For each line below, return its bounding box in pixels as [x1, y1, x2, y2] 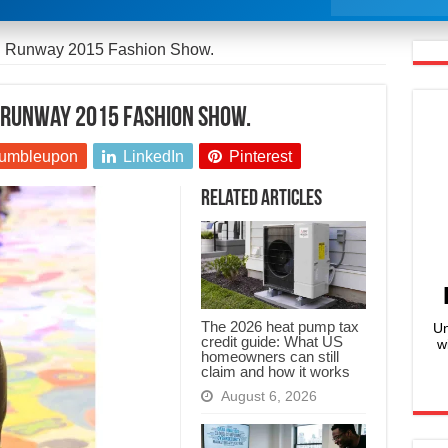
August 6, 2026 [220, 389, 317, 405]
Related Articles [200, 188, 322, 212]
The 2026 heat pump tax [200, 318, 359, 336]
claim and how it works [200, 363, 350, 381]
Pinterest [228, 148, 292, 166]
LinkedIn [122, 148, 184, 166]
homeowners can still [200, 348, 339, 366]
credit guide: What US [200, 333, 343, 351]
